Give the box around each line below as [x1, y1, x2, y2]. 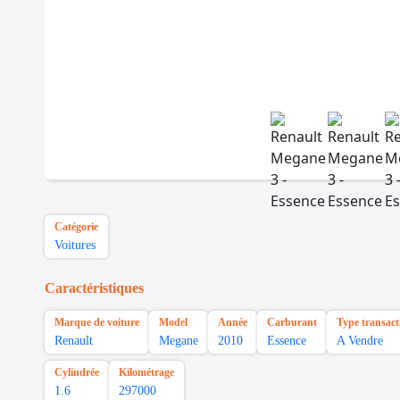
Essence [267, 334, 306, 348]
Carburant [267, 316, 317, 329]
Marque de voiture [54, 316, 139, 329]
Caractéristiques [45, 280, 144, 296]
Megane [159, 334, 198, 348]
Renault [54, 334, 93, 348]
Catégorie [54, 221, 98, 234]
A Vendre [337, 334, 383, 348]
